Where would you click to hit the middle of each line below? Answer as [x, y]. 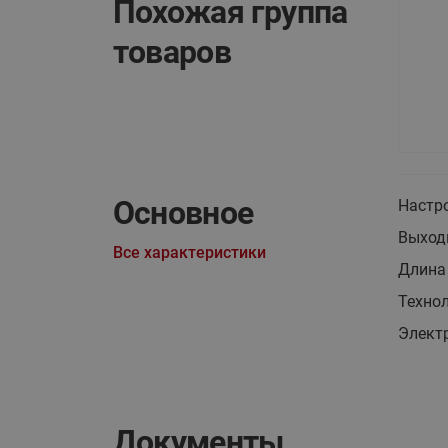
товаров [172, 52]
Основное [183, 213]
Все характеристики [189, 252]
